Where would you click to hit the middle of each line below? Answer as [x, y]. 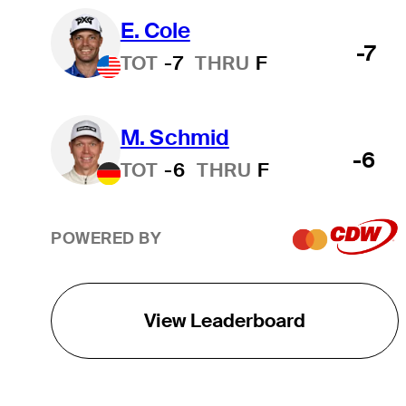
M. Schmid [174, 137]
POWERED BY [106, 239]
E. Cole [155, 30]
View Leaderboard [224, 320]
